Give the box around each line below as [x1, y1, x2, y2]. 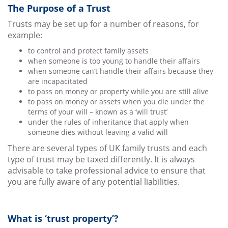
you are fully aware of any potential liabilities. [8, 176, 180, 188]
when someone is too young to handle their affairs [28, 56, 200, 66]
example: [8, 30, 42, 41]
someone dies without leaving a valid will [28, 127, 168, 137]
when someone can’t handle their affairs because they [28, 66, 213, 76]
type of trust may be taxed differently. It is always [8, 154, 195, 165]
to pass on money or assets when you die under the [28, 97, 205, 107]
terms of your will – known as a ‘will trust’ [28, 107, 167, 117]
